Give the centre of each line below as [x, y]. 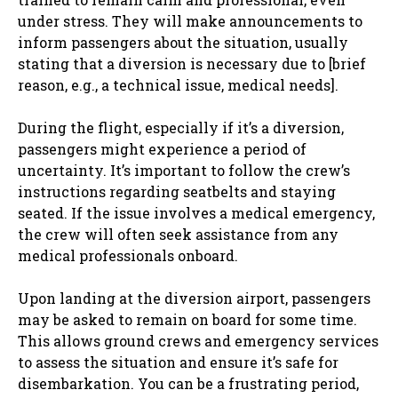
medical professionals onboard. [128, 255]
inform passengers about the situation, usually [183, 42]
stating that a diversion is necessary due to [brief [192, 63]
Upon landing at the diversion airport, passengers [194, 298]
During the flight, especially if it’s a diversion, [181, 127]
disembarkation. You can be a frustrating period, [188, 383]
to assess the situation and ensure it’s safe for [178, 362]
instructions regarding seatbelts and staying [177, 191]
